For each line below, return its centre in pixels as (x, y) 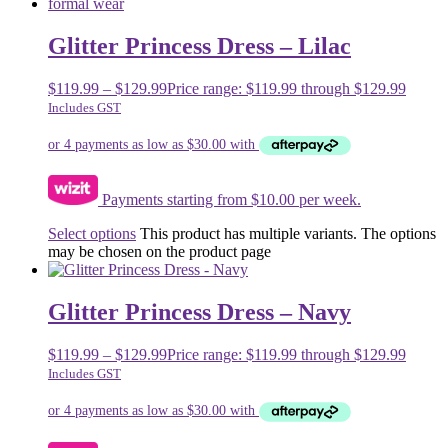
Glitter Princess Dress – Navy (199, 312)
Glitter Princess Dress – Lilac (199, 45)
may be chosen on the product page (159, 252)
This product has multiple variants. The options (288, 234)
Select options (92, 234)
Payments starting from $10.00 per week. (229, 200)
